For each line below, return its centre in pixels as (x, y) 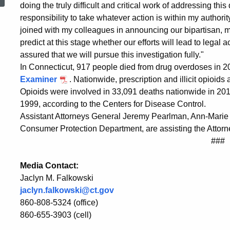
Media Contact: (49, 165)
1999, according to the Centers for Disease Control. (113, 104)
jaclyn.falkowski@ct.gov (67, 190)
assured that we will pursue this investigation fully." (112, 54)
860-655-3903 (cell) (56, 215)
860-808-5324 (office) (59, 202)
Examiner (39, 79)
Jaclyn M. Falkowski (57, 178)
